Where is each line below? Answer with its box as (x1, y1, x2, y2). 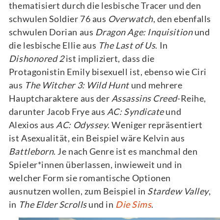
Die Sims (115, 198, 152, 210)
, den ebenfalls (153, 13, 211, 24)
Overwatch (108, 13, 153, 24)
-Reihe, (177, 92, 206, 104)
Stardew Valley (147, 185, 209, 196)
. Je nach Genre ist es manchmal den (54, 145, 198, 157)
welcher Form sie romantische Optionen (8, 172, 171, 183)
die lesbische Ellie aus (8, 39, 98, 51)
